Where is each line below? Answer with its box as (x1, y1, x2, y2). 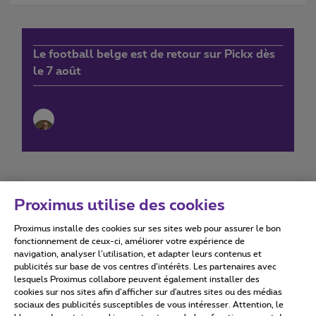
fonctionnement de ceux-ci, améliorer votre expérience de (14, 237, 245, 245)
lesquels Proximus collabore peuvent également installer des (14, 275, 260, 284)
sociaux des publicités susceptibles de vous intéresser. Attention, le (14, 300, 284, 309)
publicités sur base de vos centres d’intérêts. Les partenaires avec (14, 262, 276, 271)
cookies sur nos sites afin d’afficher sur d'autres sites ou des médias (14, 288, 282, 296)
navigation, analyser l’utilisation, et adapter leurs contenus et (14, 250, 262, 258)
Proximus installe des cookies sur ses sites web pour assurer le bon (14, 224, 281, 233)
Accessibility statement (160, 231, 269, 242)
